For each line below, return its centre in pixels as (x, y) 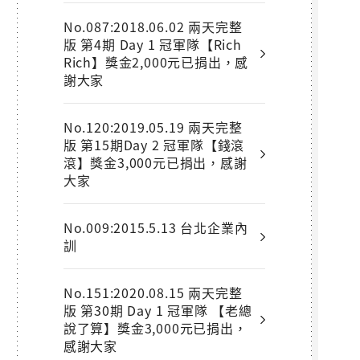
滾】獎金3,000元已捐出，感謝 (155, 163)
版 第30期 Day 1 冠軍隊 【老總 (157, 311)
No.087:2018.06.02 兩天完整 (153, 27)
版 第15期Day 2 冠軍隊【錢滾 (154, 145)
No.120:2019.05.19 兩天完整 (153, 127)
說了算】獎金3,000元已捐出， (155, 328)
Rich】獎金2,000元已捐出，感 (156, 62)
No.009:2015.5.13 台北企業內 (155, 228)
